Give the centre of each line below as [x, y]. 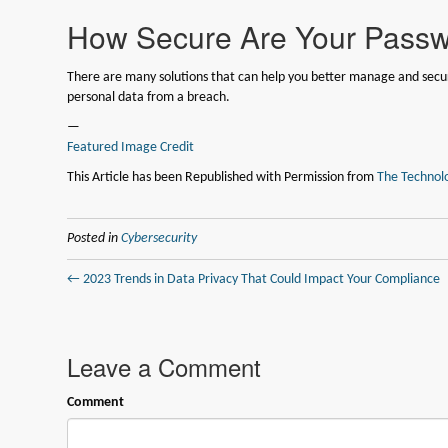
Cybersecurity [159, 238]
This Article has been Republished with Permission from [222, 177]
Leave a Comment [164, 366]
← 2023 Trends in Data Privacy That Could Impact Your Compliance [254, 279]
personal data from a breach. [149, 97]
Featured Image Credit [131, 147]
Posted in [94, 238]
